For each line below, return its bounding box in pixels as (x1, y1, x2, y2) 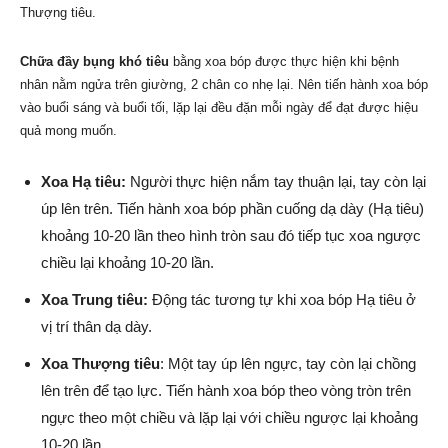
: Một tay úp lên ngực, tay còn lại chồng (160, 355, 416, 373)
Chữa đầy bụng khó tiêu (20, 54, 169, 70)
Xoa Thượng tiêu (41, 355, 160, 373)
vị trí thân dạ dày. (41, 318, 152, 336)
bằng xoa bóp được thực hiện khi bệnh (169, 54, 399, 70)
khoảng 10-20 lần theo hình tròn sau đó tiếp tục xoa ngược (41, 227, 421, 245)
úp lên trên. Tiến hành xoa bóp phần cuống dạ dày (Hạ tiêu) (41, 200, 424, 218)
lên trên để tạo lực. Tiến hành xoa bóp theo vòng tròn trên (41, 382, 411, 400)
